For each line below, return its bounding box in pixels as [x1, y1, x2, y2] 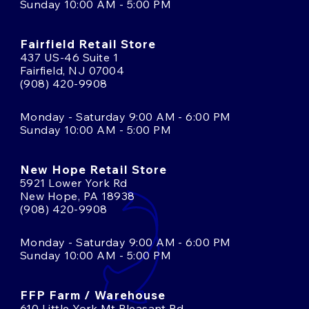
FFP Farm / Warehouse [20, 287, 166, 302]
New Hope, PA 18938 [20, 188, 135, 203]
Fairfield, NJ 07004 [20, 63, 125, 77]
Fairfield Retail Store [20, 36, 156, 51]
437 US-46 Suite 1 [20, 50, 119, 64]
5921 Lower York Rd [20, 175, 128, 190]
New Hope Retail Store [20, 161, 167, 177]
